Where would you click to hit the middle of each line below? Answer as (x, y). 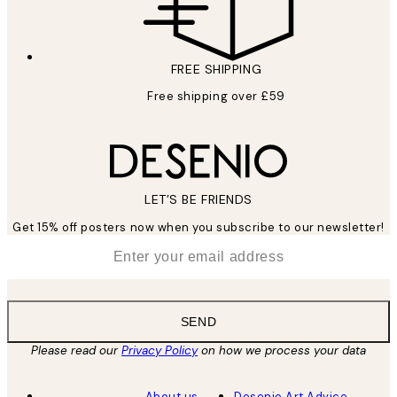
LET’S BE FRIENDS (198, 200)
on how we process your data (282, 351)
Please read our (76, 351)
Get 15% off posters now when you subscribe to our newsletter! (198, 228)
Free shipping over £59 (216, 97)
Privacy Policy (160, 351)
